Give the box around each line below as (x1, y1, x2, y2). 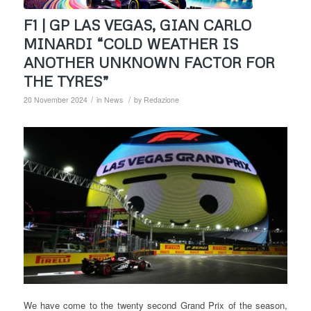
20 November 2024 (23, 94, 87, 106)
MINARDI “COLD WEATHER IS (23, 35, 238, 53)
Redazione (143, 94, 179, 106)
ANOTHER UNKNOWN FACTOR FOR (23, 53, 275, 72)
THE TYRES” (23, 72, 109, 91)
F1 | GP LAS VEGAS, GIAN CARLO (23, 16, 251, 35)
